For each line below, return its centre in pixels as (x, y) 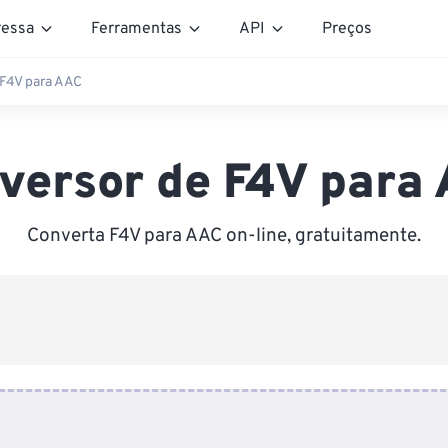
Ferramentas (136, 28)
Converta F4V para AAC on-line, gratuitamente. (224, 236)
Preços (347, 28)
